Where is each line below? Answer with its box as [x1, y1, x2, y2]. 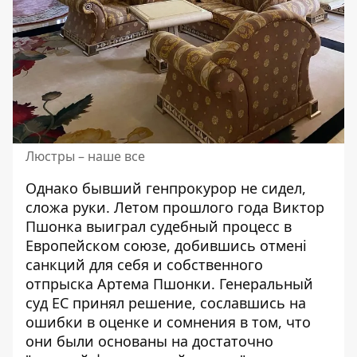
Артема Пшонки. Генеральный [93, 274, 313, 294]
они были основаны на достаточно [25, 331, 273, 351]
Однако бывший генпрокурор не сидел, [25, 178, 306, 198]
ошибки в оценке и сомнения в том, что [25, 312, 311, 332]
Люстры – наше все [25, 147, 145, 166]
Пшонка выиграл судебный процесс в [25, 217, 292, 237]
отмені [260, 236, 307, 256]
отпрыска [25, 274, 93, 294]
